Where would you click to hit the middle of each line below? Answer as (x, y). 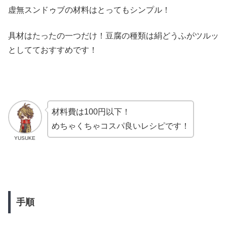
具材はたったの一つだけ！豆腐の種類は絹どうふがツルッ (113, 35)
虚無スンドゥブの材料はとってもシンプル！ (89, 10)
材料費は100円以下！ (91, 111)
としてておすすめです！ (53, 50)
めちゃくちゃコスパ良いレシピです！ (120, 126)
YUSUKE (25, 138)
